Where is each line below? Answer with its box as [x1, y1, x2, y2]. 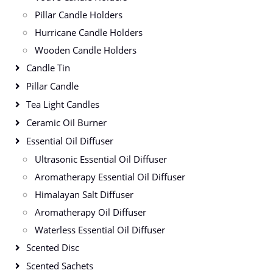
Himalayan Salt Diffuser [35, 188, 133, 200]
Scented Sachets [26, 259, 93, 272]
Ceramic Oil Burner [26, 116, 107, 129]
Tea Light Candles [26, 97, 99, 110]
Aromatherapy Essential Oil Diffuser [35, 170, 185, 183]
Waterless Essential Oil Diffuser [35, 223, 165, 236]
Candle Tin [26, 61, 70, 74]
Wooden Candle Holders [35, 43, 136, 56]
